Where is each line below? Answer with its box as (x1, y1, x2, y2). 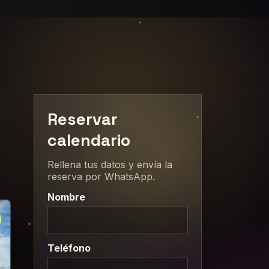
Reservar (47, 108, 118, 130)
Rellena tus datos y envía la (47, 159, 173, 171)
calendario (47, 129, 131, 151)
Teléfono (47, 242, 91, 255)
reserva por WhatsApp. (47, 171, 156, 183)
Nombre (47, 190, 86, 203)
